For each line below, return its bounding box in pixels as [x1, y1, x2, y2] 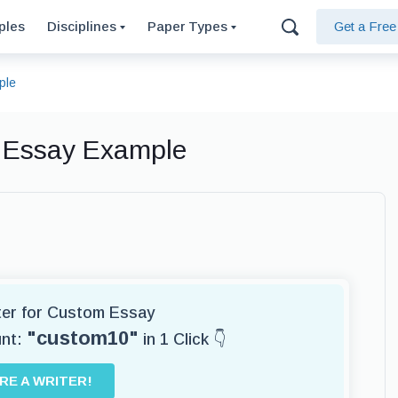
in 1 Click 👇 [139, 330, 226, 348]
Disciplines [47, 19, 120, 34]
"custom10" [27, 327, 139, 349]
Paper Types [147, 19, 231, 34]
